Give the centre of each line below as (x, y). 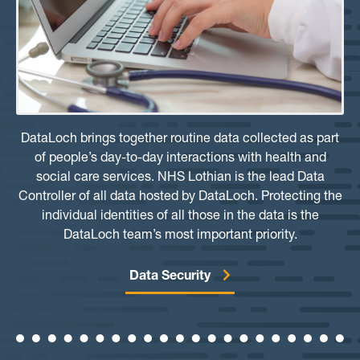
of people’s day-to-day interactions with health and (180, 160)
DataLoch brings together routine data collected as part (180, 140)
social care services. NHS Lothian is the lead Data (180, 179)
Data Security (170, 278)
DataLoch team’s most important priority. (180, 237)
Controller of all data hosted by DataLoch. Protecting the (180, 198)
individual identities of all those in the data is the (180, 217)
